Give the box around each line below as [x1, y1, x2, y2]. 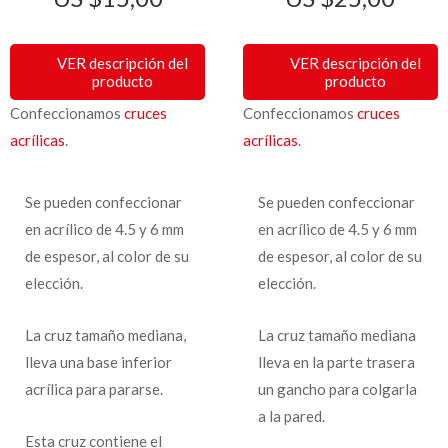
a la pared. [257, 406, 325, 425]
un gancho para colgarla [257, 379, 417, 398]
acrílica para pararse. [25, 379, 163, 398]
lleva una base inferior [25, 352, 172, 371]
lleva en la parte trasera [257, 352, 415, 371]
